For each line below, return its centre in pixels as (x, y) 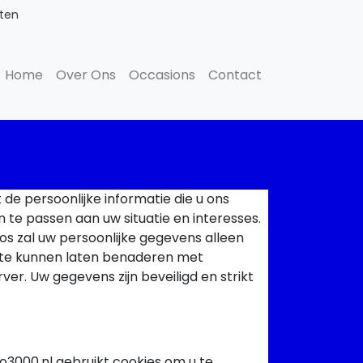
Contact (235, 75)
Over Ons (86, 75)
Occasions (162, 75)
